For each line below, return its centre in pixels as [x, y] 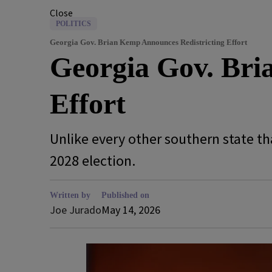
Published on [125, 195]
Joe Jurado [76, 210]
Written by [70, 195]
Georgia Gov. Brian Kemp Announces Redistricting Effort [149, 42]
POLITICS [73, 24]
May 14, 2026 [131, 210]
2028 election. [94, 161]
